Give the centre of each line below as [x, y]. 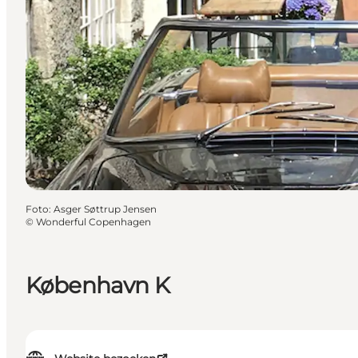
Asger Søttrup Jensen [105, 209]
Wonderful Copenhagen [93, 221]
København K [97, 285]
